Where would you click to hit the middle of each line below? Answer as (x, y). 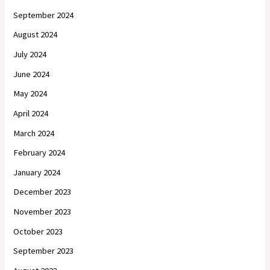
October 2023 (38, 231)
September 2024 (44, 15)
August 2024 (36, 35)
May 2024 (30, 94)
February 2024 (39, 153)
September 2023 (44, 251)
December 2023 (42, 192)
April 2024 (31, 113)
